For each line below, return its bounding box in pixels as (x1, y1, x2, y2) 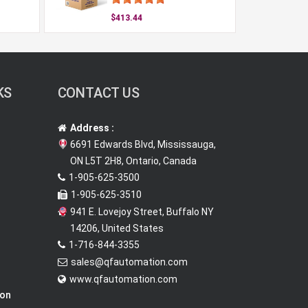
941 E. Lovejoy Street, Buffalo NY (69, 206, 214, 217)
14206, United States (69, 223, 164, 234)
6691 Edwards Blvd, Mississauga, (69, 139, 216, 150)
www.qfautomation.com (69, 274, 177, 285)
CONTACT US (57, 85, 140, 101)
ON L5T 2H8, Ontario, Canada (69, 155, 197, 166)
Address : (69, 122, 114, 133)
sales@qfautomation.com (70, 256, 188, 267)
